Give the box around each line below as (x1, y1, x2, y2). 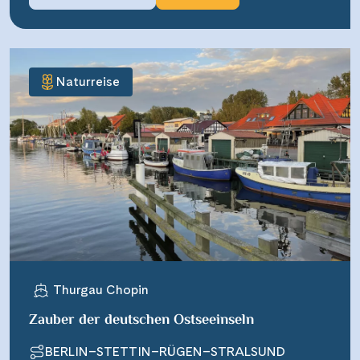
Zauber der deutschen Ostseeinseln (29, 309, 254, 332)
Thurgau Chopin (53, 281, 149, 297)
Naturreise (56, 73, 120, 89)
